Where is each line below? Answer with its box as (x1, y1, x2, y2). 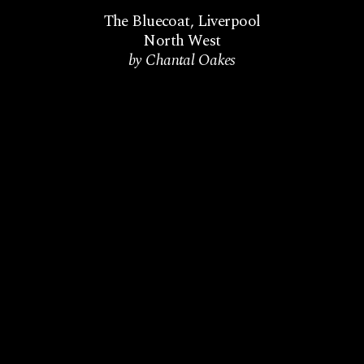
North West (143, 28, 221, 53)
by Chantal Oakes (128, 48, 236, 72)
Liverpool (197, 9, 261, 33)
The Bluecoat (103, 9, 190, 33)
